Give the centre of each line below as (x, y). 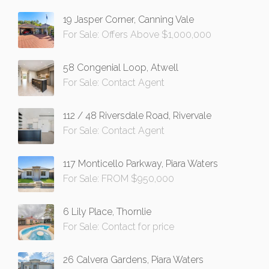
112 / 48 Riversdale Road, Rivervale (137, 116)
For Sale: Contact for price (119, 227)
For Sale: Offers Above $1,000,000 (137, 35)
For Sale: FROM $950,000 (119, 179)
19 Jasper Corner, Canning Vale (128, 20)
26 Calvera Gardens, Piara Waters (133, 260)
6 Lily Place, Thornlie (107, 212)
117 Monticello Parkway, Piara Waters (141, 164)
